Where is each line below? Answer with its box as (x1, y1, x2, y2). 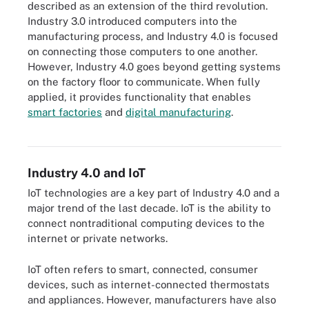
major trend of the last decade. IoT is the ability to (28, 202, 270, 214)
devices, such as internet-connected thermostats (28, 278, 270, 290)
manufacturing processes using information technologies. (47, 123, 248, 131)
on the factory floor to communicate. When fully (28, 75, 260, 88)
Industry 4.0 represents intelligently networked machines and (47, 112, 263, 121)
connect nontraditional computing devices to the (28, 217, 265, 229)
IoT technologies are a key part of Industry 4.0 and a (28, 187, 279, 199)
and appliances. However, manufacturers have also (28, 293, 276, 306)
